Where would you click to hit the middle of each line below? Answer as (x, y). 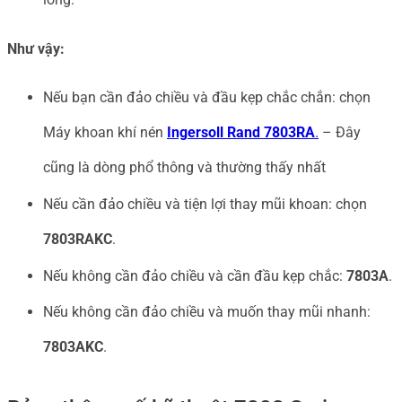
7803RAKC (78, 239)
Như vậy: (36, 48)
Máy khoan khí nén (105, 133)
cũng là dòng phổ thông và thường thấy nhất (184, 168)
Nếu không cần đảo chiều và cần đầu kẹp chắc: (195, 275)
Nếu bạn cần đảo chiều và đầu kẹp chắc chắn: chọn (207, 98)
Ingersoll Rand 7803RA (241, 133)
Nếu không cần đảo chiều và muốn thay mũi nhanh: (207, 312)
